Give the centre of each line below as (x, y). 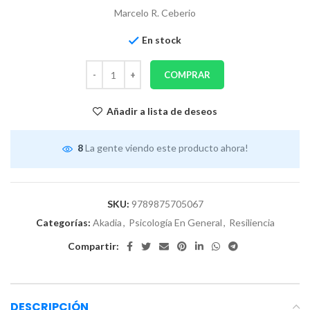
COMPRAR (187, 75)
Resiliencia (252, 222)
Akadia (107, 222)
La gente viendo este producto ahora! (166, 148)
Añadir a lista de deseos (162, 111)
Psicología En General (175, 222)
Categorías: (63, 222)
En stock (162, 40)
